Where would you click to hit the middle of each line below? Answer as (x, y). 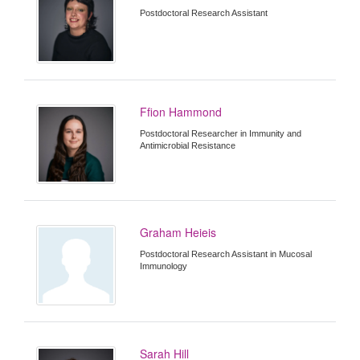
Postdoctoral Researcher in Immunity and (221, 134)
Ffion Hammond (181, 112)
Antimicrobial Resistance (188, 146)
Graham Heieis (178, 233)
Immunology (164, 266)
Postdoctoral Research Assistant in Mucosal (226, 254)
